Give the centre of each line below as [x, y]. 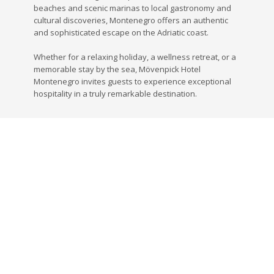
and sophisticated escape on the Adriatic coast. [121, 32]
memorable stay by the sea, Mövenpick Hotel [117, 69]
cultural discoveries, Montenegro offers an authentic [131, 20]
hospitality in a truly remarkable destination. [115, 93]
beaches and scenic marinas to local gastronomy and [132, 8]
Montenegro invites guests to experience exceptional [132, 81]
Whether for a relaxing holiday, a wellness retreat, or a [135, 57]
